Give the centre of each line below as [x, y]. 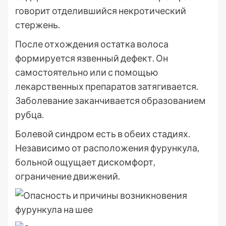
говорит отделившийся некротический [101, 11]
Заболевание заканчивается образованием [110, 100]
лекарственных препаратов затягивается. [107, 86]
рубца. [30, 115]
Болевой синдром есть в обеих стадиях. [103, 134]
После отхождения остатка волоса [92, 44]
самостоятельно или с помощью [87, 72]
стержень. [38, 25]
